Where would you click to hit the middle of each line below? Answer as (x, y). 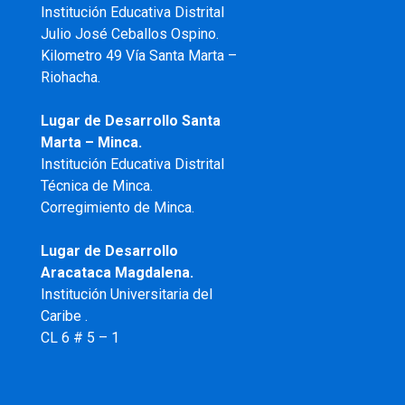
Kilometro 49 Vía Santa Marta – (138, 56)
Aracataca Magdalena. (117, 273)
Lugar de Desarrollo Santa (130, 121)
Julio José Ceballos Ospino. (129, 34)
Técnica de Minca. (96, 186)
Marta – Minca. (91, 143)
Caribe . (64, 316)
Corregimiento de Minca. (117, 208)
